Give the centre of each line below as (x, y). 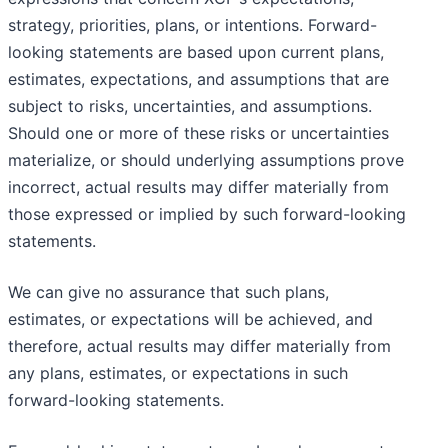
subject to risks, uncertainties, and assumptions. (190, 106)
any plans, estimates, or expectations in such (178, 373)
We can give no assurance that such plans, (168, 292)
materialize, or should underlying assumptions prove (206, 160)
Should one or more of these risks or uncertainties (198, 133)
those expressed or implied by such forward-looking (207, 214)
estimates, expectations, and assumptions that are (198, 79)
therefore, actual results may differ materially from (199, 346)
